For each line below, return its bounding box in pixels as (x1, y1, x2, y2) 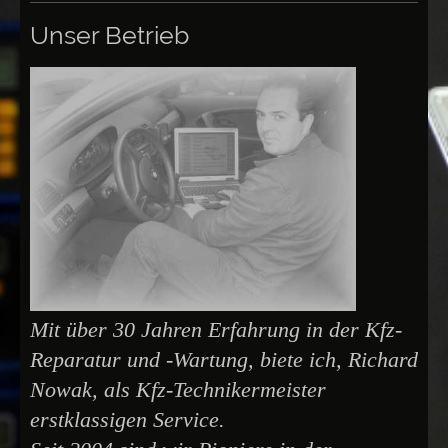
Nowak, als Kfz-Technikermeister (30, 376, 326, 402)
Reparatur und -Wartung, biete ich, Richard (30, 346, 418, 372)
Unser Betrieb (30, 19, 189, 50)
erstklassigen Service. (30, 406, 225, 432)
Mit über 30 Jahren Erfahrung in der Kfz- (30, 316, 402, 342)
